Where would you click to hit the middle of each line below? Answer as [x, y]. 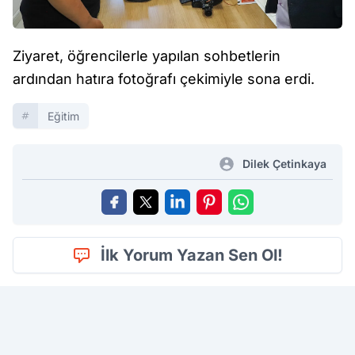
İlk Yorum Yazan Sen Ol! [192, 255]
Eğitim [63, 116]
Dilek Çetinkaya [284, 163]
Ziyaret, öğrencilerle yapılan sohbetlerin [147, 55]
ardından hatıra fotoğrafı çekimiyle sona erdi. [164, 78]
